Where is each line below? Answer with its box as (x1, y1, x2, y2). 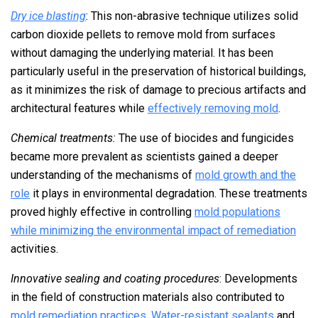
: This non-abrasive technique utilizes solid (86, 9, 298, 23)
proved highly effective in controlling (11, 204, 194, 219)
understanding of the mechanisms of (11, 168, 195, 182)
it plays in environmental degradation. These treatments (30, 186, 307, 200)
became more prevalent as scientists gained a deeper (11, 149, 278, 163)
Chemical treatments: (11, 131, 116, 145)
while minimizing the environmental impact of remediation (11, 223, 296, 237)
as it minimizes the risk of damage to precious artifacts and (11, 82, 306, 97)
